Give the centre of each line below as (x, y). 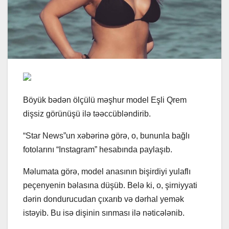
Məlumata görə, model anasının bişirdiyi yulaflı (107, 172)
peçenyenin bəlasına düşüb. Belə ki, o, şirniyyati (110, 186)
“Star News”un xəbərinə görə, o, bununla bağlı (106, 136)
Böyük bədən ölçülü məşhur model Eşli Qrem (105, 100)
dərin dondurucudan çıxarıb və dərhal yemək (104, 199)
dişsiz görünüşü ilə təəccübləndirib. (87, 114)
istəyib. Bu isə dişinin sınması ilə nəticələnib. (104, 213)
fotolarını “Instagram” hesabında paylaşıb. (98, 150)
